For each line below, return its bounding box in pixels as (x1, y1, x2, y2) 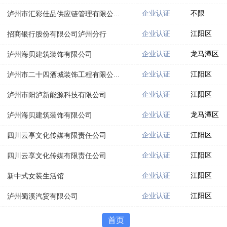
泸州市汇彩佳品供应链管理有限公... (7, 10, 120, 18)
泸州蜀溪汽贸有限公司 (7, 192, 78, 200)
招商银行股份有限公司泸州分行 (7, 30, 106, 38)
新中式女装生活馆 (7, 172, 64, 180)
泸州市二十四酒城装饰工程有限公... (7, 70, 120, 79)
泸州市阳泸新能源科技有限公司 (7, 91, 106, 99)
